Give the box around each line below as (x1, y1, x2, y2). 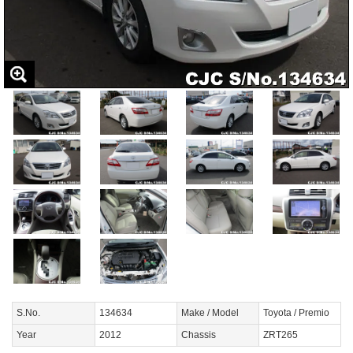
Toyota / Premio (263, 307, 329, 319)
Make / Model (181, 307, 239, 319)
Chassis (181, 329, 216, 341)
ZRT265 (263, 329, 298, 341)
